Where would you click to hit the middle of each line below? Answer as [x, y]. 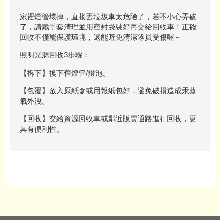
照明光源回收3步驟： [55, 55]
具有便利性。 [42, 129]
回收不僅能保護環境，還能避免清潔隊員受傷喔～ [101, 37]
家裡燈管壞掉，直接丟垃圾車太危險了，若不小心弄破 [108, 17]
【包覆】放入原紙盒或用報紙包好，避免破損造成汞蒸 [108, 90]
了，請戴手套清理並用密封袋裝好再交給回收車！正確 [108, 27]
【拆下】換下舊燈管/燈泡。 [65, 73]
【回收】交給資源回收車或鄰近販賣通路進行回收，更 [108, 118]
